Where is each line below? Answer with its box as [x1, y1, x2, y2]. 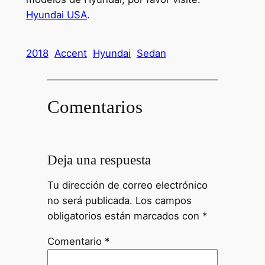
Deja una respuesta [47, 151, 151, 167]
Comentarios [47, 96, 143, 117]
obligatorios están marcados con [47, 210, 202, 222]
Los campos [135, 195, 192, 207]
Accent [54, 47, 87, 60]
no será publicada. [47, 195, 132, 207]
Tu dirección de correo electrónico [47, 179, 208, 192]
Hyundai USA [25, 9, 87, 21]
